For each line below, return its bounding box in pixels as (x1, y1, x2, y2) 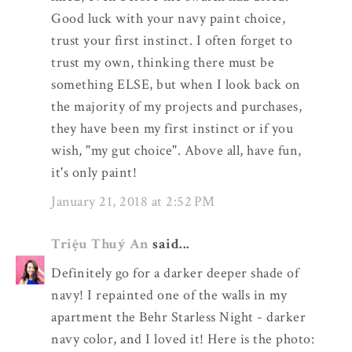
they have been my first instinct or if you (51, 119, 293, 138)
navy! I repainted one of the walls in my (51, 286, 287, 304)
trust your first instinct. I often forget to (51, 31, 292, 50)
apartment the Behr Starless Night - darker (51, 308, 306, 326)
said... (148, 235, 190, 254)
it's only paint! (51, 163, 137, 182)
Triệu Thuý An (51, 235, 149, 254)
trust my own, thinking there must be (51, 53, 274, 72)
